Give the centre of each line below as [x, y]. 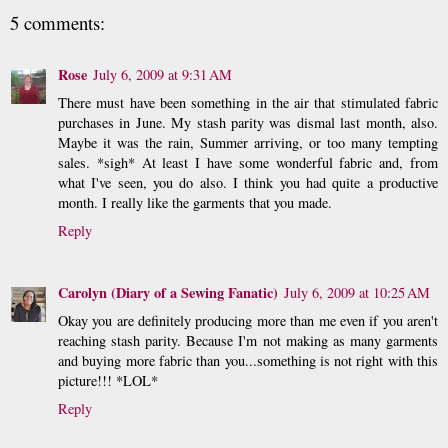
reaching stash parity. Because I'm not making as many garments [248, 341]
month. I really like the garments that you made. [195, 203]
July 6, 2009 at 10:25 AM [357, 293]
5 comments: [57, 23]
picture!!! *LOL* [108, 381]
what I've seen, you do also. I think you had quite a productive [248, 183]
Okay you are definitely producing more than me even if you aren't [248, 321]
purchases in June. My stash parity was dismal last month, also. [248, 123]
